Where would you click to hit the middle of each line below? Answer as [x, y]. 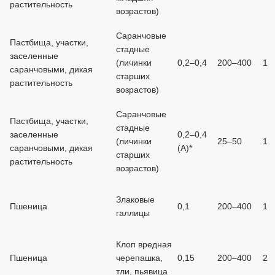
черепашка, [139, 258]
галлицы [133, 213]
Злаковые [135, 199]
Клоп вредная [144, 244]
